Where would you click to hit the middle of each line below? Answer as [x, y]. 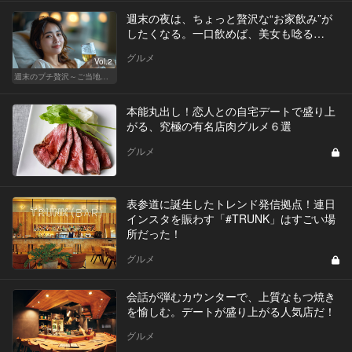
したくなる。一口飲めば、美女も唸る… [225, 33]
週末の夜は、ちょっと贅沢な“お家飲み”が [229, 18]
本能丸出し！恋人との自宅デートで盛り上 [231, 110]
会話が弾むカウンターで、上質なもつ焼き [231, 296]
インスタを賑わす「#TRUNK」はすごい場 [231, 218]
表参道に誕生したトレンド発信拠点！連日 [231, 203]
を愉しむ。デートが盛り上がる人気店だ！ [231, 311]
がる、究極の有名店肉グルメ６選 [209, 125]
